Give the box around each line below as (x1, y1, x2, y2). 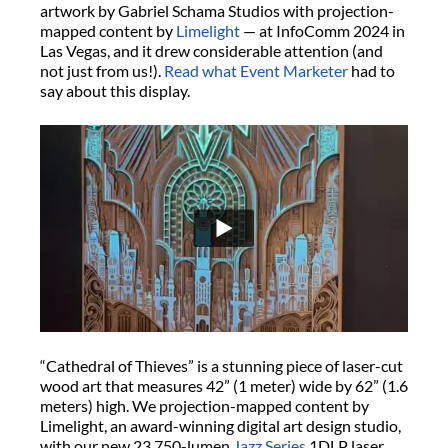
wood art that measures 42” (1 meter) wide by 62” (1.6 (40, 375, 408, 395)
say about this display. (40, 80, 196, 100)
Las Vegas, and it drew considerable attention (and (40, 40, 383, 60)
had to (348, 60, 395, 80)
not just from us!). (40, 60, 164, 80)
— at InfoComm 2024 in (240, 20, 405, 40)
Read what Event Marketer (164, 60, 348, 80)
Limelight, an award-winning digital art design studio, (40, 415, 401, 435)
